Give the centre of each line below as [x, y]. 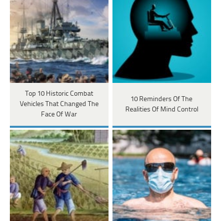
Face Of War [59, 115]
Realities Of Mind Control [162, 110]
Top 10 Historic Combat [59, 94]
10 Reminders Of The [162, 99]
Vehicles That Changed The [59, 105]
